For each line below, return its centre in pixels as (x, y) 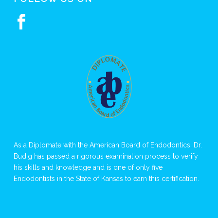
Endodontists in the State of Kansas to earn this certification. (107, 179)
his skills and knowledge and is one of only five (88, 167)
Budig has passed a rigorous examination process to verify (106, 156)
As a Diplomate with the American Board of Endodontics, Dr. (108, 145)
